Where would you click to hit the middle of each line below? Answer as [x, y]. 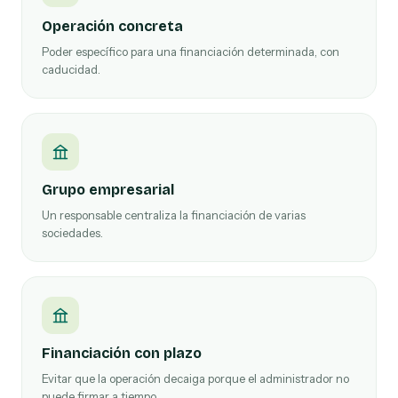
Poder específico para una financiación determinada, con [191, 52]
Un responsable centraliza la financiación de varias [174, 215]
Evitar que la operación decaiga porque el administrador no [195, 378]
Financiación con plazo [122, 353]
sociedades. [72, 233]
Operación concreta [112, 26]
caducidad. [71, 69]
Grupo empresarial [108, 190]
